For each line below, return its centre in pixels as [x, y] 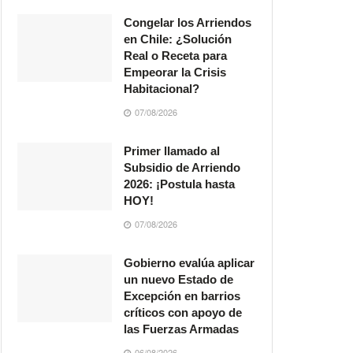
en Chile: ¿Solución [178, 39]
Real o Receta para [175, 56]
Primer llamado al [172, 151]
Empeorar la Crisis [175, 72]
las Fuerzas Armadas [181, 329]
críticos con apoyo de [183, 312]
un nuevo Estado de [178, 279]
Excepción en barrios [182, 296]
